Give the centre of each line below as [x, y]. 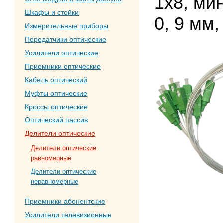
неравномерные [55, 181]
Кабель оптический [56, 80]
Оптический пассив [56, 120]
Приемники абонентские [65, 201]
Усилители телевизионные [68, 215]
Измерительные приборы [66, 26]
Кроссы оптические [56, 107]
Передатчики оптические [65, 39]
